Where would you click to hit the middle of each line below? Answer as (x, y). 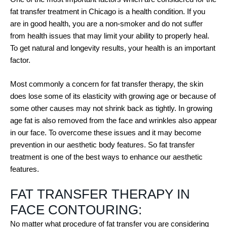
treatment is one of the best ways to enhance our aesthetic (106, 157)
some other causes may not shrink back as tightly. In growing (111, 108)
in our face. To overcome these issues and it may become (106, 132)
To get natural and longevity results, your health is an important (113, 48)
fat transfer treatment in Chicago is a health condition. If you (108, 11)
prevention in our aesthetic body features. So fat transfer (102, 144)
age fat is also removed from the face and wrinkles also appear (113, 120)
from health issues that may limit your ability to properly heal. (110, 36)
